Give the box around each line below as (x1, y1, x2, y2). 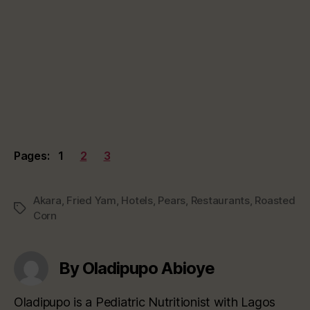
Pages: (14, 148, 50, 163)
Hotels (121, 193, 153, 207)
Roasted (255, 193, 295, 207)
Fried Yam (66, 193, 116, 207)
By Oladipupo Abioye (59, 257, 215, 278)
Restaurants (190, 193, 250, 207)
